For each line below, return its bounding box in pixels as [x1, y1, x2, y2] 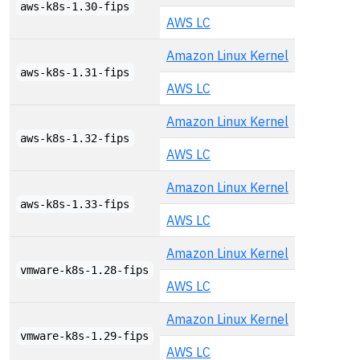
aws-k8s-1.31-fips [20, 66, 130, 79]
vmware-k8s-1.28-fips [20, 264, 149, 276]
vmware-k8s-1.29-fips [20, 329, 149, 342]
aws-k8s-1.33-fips [20, 198, 130, 211]
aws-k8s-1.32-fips [20, 132, 130, 145]
